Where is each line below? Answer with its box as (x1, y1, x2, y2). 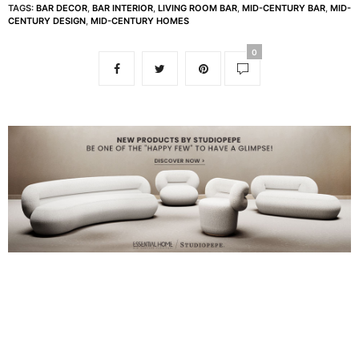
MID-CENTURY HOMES (91, 15, 189, 27)
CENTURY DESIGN (8, 15, 86, 27)
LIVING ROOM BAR (158, 2, 237, 14)
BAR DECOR (36, 2, 87, 14)
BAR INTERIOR (92, 2, 153, 14)
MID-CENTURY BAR (242, 2, 325, 14)
